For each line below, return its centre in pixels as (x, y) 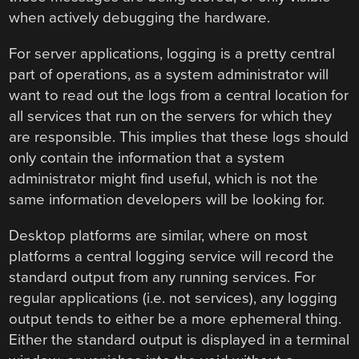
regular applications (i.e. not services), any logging (173, 298)
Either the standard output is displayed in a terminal (179, 339)
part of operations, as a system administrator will (169, 75)
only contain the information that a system (147, 158)
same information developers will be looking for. (167, 200)
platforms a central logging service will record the (172, 256)
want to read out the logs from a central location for (179, 96)
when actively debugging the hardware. (140, 18)
